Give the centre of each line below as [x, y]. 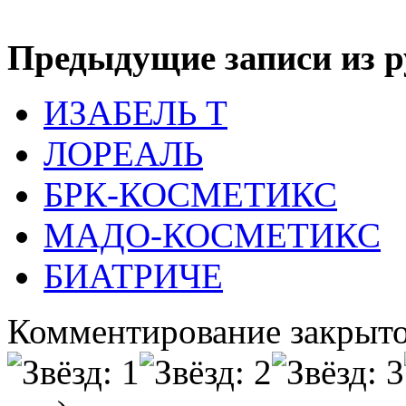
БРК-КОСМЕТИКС [190, 194]
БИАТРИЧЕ [133, 275]
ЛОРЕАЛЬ [123, 153]
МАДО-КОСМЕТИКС [212, 235]
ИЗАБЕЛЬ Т [135, 112]
